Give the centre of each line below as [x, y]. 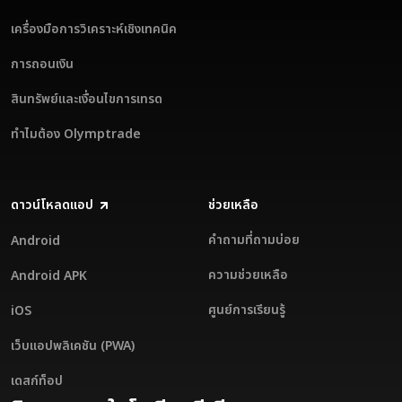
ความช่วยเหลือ [248, 275]
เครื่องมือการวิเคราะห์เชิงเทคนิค [94, 30]
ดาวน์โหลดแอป [52, 205]
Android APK [49, 276]
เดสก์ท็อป [37, 381]
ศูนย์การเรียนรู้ [247, 310]
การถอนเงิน [42, 65]
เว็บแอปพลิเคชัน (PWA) [73, 346]
